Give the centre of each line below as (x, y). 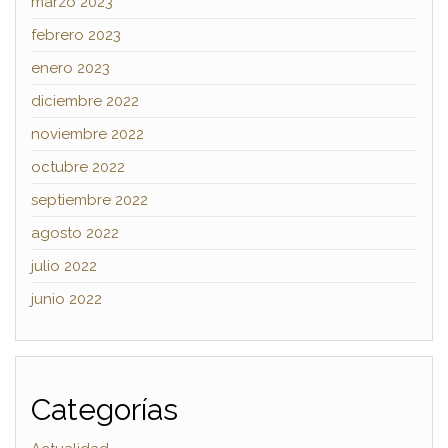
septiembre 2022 (89, 199)
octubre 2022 (78, 166)
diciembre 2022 (85, 100)
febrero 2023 (76, 34)
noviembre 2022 (87, 133)
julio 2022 (64, 265)
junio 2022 (66, 298)
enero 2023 (70, 67)
